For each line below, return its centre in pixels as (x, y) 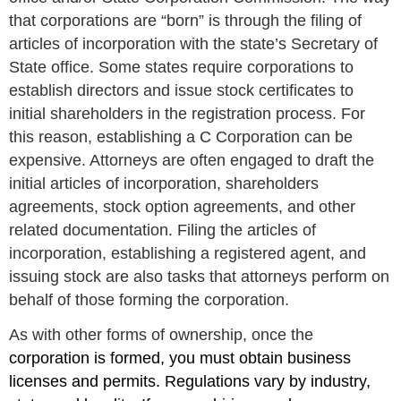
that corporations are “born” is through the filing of (186, 20)
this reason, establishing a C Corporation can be (181, 137)
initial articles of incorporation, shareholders (164, 183)
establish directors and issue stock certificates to (182, 90)
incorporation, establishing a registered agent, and (188, 253)
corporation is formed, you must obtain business (180, 358)
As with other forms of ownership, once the (162, 334)
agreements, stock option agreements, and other (183, 206)
